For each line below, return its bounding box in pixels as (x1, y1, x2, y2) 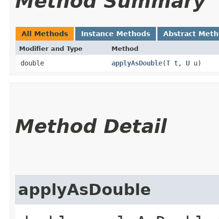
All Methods (22, 29, 68, 38)
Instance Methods (81, 29, 150, 38)
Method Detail (15, 115, 167, 137)
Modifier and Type (19, 44, 83, 52)
